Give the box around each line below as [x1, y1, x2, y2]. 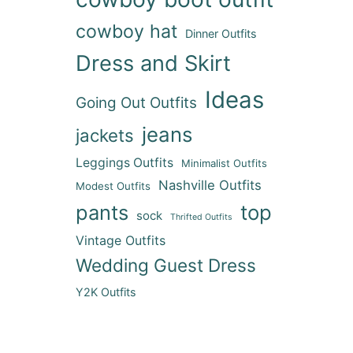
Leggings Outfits [76, 155, 173, 171]
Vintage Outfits [76, 232, 165, 249]
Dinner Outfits [185, 27, 257, 41]
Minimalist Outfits [181, 157, 267, 170]
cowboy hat [76, 20, 177, 43]
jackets [76, 124, 134, 147]
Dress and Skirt [76, 50, 231, 77]
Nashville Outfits [158, 177, 262, 194]
